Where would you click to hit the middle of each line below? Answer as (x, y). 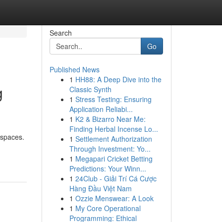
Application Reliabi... (101, 109)
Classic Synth (90, 89)
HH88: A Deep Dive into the (118, 79)
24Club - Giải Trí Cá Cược (116, 178)
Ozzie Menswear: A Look (114, 198)
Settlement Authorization (113, 139)
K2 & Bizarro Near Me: (110, 119)
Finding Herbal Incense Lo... (113, 129)
